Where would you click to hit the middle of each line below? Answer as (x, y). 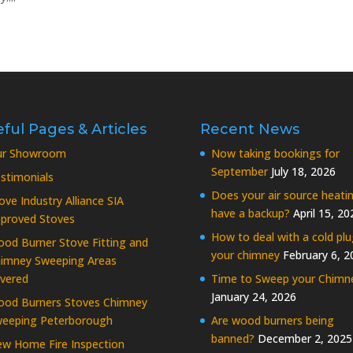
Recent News (249, 130)
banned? (232, 339)
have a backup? (250, 214)
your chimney (245, 255)
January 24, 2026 (253, 297)
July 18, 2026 (303, 172)
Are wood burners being (272, 321)
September (239, 172)
